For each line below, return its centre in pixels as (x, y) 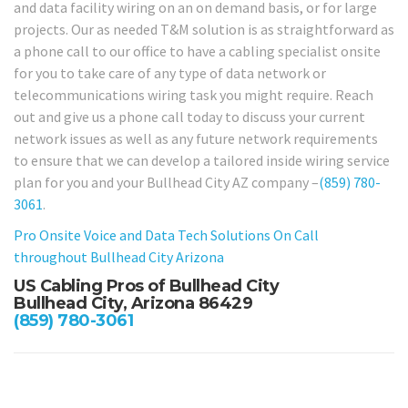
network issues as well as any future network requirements (196, 138)
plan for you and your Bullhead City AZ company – (166, 182)
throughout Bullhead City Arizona (119, 257)
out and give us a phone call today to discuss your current (189, 116)
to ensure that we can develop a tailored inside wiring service (202, 160)
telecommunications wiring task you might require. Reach (194, 94)
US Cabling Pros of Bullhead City (146, 286)
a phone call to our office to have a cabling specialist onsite (197, 51)
